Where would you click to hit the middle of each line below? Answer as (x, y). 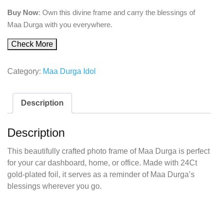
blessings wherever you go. (54, 186)
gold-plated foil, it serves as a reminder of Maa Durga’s (101, 174)
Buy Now (23, 12)
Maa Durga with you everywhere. (60, 25)
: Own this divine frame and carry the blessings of (117, 12)
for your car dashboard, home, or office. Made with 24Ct (102, 163)
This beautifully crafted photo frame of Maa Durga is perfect (109, 151)
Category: (25, 71)
